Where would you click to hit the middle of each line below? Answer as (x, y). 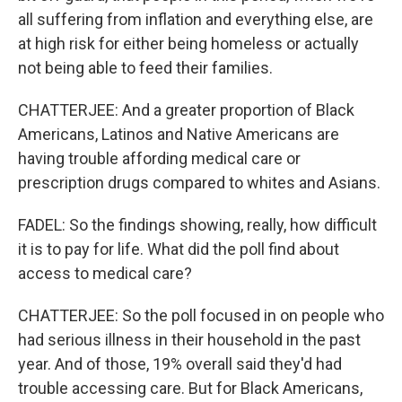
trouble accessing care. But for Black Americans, (190, 388)
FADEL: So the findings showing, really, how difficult (197, 225)
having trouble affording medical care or (159, 158)
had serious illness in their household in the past (189, 340)
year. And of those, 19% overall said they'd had (180, 364)
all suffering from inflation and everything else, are (196, 19)
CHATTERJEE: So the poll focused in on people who (201, 315)
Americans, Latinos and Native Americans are (179, 134)
